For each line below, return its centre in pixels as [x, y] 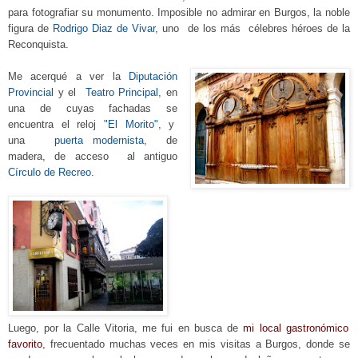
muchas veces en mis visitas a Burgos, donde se [230, 344]
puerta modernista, [100, 141]
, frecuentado [74, 344]
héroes [307, 29]
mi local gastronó [284, 328]
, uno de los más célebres [223, 29]
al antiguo [143, 157]
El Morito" [133, 125]
